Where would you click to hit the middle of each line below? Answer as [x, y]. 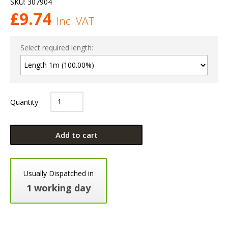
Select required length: [57, 47]
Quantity [25, 102]
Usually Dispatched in [59, 174]
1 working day [59, 188]
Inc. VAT [75, 21]
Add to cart [76, 135]
